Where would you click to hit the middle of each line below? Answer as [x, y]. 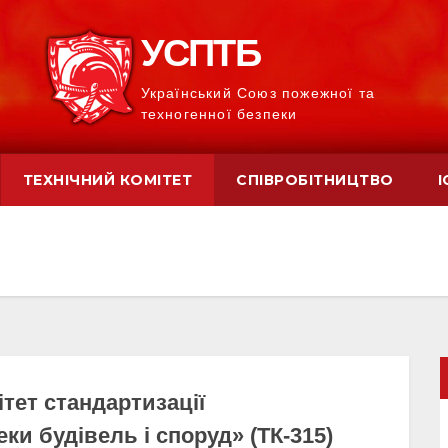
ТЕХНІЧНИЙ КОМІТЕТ [107, 180]
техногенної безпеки [219, 114]
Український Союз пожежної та [258, 93]
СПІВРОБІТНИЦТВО [315, 180]
